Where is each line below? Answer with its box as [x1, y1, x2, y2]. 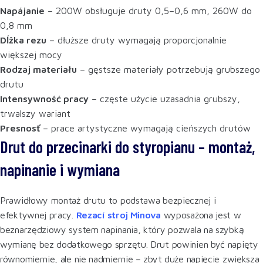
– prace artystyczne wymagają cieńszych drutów [40, 122, 251, 133]
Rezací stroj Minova [76, 209, 161, 220]
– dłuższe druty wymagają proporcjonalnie [46, 34, 227, 45]
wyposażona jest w [160, 209, 241, 220]
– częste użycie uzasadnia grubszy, [89, 93, 240, 104]
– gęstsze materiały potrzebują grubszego [77, 63, 260, 75]
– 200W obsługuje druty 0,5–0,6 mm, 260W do [45, 5, 252, 16]
